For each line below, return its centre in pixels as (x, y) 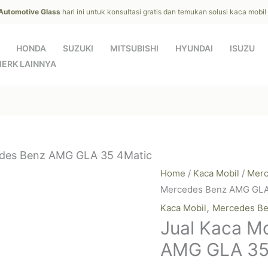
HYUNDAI (194, 48)
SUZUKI (78, 48)
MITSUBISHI (134, 48)
